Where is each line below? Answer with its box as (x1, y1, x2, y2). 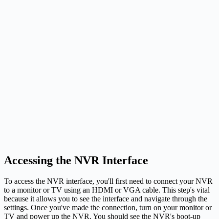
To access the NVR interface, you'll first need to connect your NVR (4, 176, 213, 185)
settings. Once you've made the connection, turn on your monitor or (4, 203, 212, 212)
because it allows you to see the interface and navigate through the (4, 194, 207, 203)
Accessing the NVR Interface (4, 153, 148, 167)
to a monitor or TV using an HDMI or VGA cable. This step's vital (4, 185, 210, 194)
